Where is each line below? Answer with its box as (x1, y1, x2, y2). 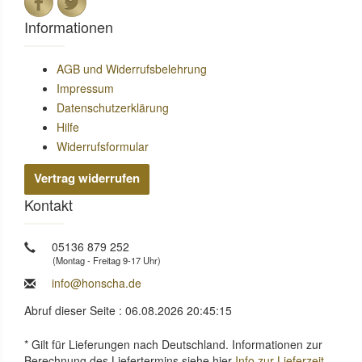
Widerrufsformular (57, 137, 149, 154)
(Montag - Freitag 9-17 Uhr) (53, 253, 161, 267)
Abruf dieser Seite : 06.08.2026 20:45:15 (24, 301, 232, 318)
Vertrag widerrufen (34, 168, 140, 187)
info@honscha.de (52, 274, 141, 291)
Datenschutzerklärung (57, 99, 169, 116)
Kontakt (24, 193, 73, 215)
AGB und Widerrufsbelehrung (57, 60, 207, 77)
